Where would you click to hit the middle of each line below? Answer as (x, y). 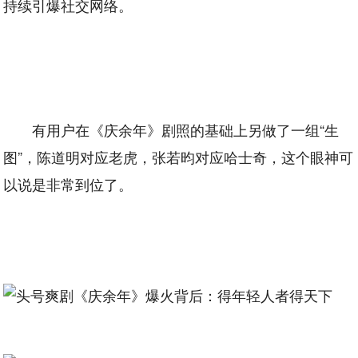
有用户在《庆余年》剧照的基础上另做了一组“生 (186, 129)
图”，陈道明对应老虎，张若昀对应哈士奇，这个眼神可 (179, 157)
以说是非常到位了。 (68, 184)
